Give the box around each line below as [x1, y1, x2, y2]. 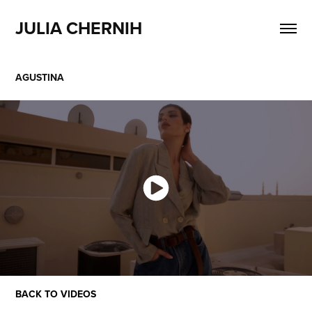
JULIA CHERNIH [15, 15, 143, 40]
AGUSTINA [15, 70, 65, 84]
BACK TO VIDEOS [15, 287, 97, 301]
